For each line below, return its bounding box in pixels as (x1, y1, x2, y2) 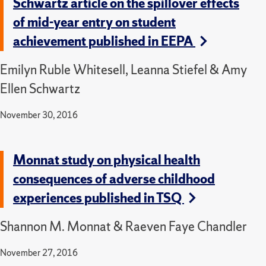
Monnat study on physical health (13, 151, 200, 169)
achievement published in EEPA (13, 32, 195, 50)
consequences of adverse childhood (13, 170, 215, 188)
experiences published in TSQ (13, 189, 184, 207)
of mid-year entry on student (13, 13, 176, 31)
